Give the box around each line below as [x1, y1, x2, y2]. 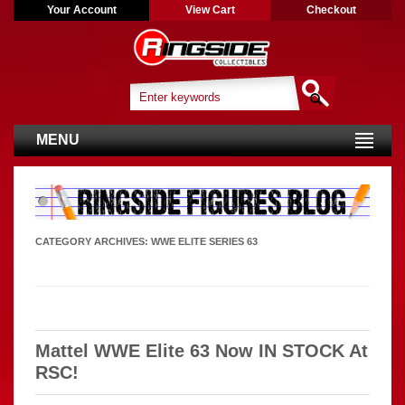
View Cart [184, 4, 235, 16]
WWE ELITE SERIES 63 [151, 235, 258, 247]
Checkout [306, 4, 356, 16]
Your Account [46, 4, 117, 16]
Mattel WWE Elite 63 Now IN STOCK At [35, 340, 368, 361]
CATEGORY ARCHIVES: [35, 235, 151, 247]
